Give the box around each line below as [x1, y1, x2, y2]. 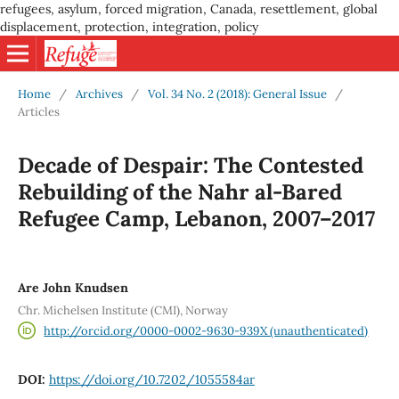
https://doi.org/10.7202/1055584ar [48, 371, 255, 388]
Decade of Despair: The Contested [17, 151, 363, 179]
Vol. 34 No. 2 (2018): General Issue [147, 85, 327, 102]
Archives [75, 85, 123, 102]
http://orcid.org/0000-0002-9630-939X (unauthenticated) [44, 322, 369, 338]
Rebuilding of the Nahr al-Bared [17, 177, 342, 206]
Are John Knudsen [17, 279, 128, 296]
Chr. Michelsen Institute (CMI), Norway [17, 302, 228, 318]
